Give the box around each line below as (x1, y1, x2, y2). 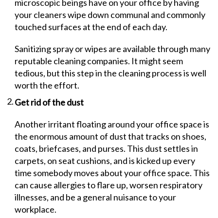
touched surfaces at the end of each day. (15, 21, 167, 32)
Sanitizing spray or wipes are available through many (15, 43, 210, 54)
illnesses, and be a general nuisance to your (15, 192, 176, 202)
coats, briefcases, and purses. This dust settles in (15, 143, 198, 154)
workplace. (15, 204, 56, 215)
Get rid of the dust (15, 97, 84, 108)
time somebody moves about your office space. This (15, 167, 210, 178)
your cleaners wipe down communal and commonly (15, 9, 205, 20)
